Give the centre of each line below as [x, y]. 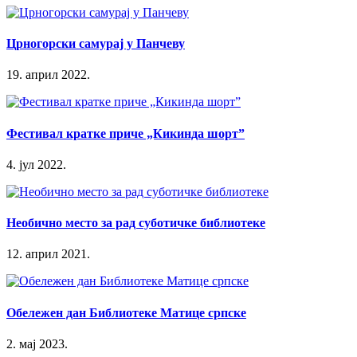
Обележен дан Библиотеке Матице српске [126, 312]
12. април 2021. [48, 254]
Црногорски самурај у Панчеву [96, 44]
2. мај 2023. [37, 343]
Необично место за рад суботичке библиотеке [136, 223]
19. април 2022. [48, 75]
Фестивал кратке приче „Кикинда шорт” [126, 133]
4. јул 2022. [36, 164]
